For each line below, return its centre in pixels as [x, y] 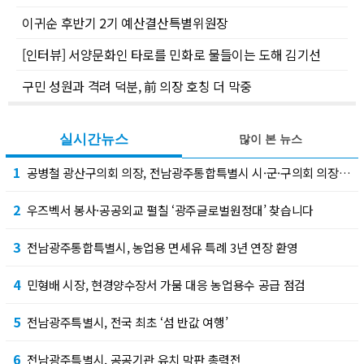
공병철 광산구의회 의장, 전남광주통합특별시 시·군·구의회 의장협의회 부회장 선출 [182, 172]
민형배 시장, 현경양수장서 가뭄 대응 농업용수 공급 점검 [166, 284]
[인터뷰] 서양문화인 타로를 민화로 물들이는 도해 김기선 [172, 54]
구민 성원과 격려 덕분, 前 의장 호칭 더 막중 [137, 86]
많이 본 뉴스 [270, 139]
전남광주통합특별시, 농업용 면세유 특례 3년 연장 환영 [162, 247]
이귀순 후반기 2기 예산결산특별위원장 [125, 22]
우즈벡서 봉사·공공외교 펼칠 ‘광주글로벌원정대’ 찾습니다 [170, 210]
